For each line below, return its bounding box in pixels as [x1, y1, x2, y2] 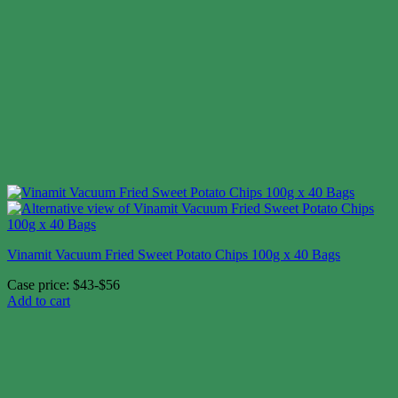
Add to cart [7, 292, 70, 308]
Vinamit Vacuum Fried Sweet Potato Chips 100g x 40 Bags [7, 246, 340, 262]
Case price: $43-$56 [7, 276, 120, 292]
